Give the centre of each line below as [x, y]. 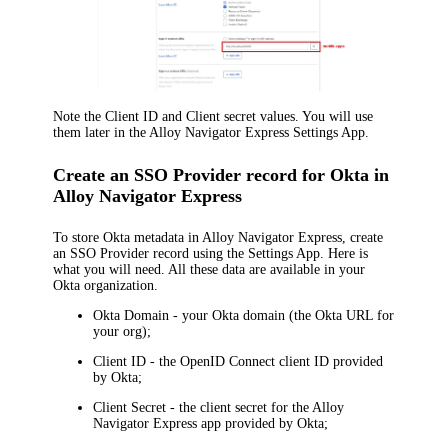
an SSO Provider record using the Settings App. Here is [211, 254]
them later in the [101, 133]
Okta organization [104, 286]
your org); [122, 332]
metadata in [166, 238]
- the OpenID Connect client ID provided [265, 362]
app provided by [247, 424]
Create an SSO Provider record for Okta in [221, 174]
